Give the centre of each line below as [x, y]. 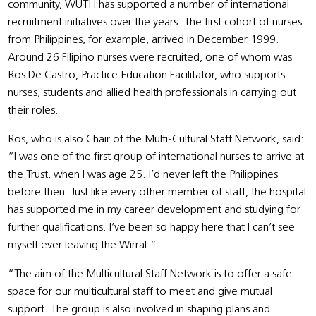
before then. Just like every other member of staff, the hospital [157, 192]
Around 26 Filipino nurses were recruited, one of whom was [150, 57]
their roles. [34, 110]
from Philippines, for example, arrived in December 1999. [144, 40]
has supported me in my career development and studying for [154, 210]
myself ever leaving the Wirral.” [83, 245]
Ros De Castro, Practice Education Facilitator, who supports [147, 75]
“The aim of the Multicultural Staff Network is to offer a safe [150, 274]
